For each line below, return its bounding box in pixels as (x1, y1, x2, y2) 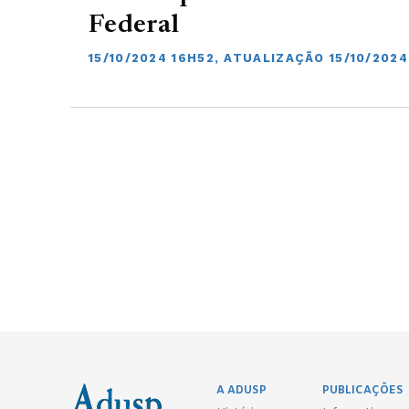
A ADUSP (216, 383, 267, 398)
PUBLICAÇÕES (322, 383, 404, 398)
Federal (89, 13, 180, 39)
